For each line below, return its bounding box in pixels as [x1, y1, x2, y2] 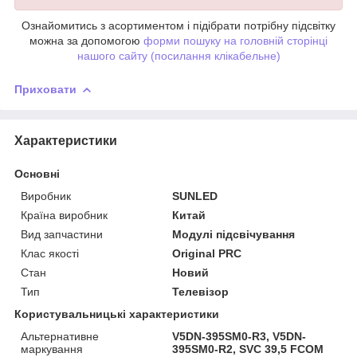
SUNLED [172, 189, 218, 202]
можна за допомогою [29, 33, 143, 47]
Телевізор [172, 284, 229, 298]
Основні [14, 167, 60, 180]
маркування [21, 342, 83, 355]
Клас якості [21, 246, 79, 260]
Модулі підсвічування [172, 227, 296, 241]
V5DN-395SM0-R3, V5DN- [172, 329, 307, 343]
